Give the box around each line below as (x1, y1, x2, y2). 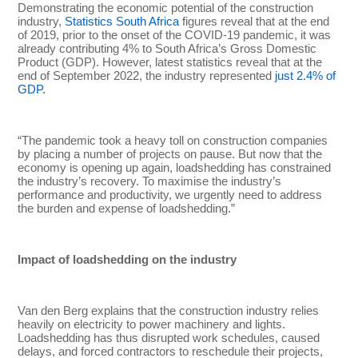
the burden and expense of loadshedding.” (18, 201, 236, 215)
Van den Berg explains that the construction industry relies (18, 303, 320, 317)
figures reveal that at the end (179, 14, 330, 28)
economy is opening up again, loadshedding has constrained (18, 160, 332, 174)
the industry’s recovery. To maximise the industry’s (18, 173, 282, 188)
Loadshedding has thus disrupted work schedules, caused (18, 330, 320, 344)
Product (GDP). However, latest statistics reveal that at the (18, 54, 323, 69)
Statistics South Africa (65, 14, 180, 28)
